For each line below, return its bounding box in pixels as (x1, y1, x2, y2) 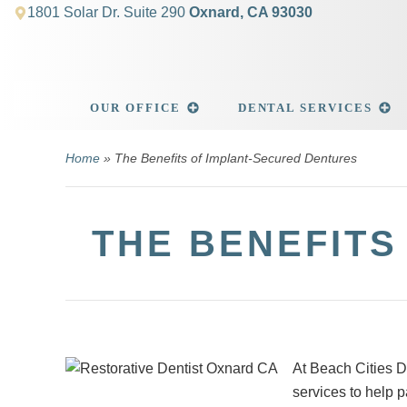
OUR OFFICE (90, 101, 181, 114)
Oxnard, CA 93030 (189, 5, 313, 20)
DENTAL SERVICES (237, 101, 372, 114)
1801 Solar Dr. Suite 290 (27, 5, 189, 20)
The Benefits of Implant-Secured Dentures (114, 151, 357, 165)
